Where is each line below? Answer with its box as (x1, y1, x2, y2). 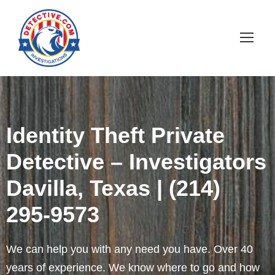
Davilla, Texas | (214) (6, 176, 220, 201)
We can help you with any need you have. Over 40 (6, 243, 253, 256)
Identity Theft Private (6, 123, 225, 149)
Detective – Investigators (6, 149, 266, 175)
